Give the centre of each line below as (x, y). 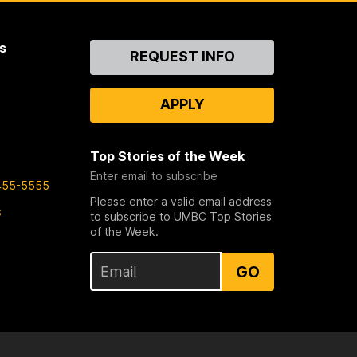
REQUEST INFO (182, 57)
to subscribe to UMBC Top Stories (181, 217)
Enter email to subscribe (154, 176)
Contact (117, 48)
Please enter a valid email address (181, 202)
